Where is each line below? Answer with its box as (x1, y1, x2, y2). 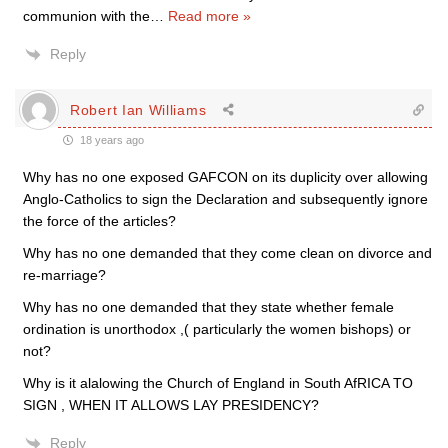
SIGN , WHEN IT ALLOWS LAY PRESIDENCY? (23, 397, 319, 413)
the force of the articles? (23, 213, 176, 229)
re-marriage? (23, 267, 106, 283)
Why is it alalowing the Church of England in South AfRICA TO (23, 375, 413, 391)
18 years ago (77, 134, 144, 146)
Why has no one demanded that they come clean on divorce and (23, 245, 432, 261)
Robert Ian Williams (70, 101, 207, 118)
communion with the (23, 8, 150, 24)
